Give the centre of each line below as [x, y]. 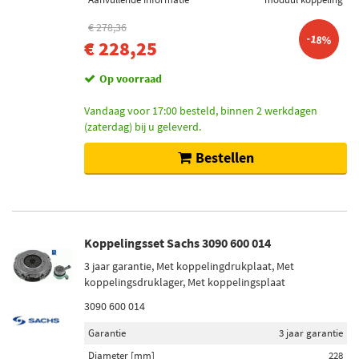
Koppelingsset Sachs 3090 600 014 [177, 243]
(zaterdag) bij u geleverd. [143, 127]
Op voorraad [131, 79]
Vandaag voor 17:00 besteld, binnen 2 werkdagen [201, 111]
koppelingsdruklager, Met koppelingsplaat [185, 282]
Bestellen [224, 157]
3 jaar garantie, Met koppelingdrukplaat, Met [189, 266]
